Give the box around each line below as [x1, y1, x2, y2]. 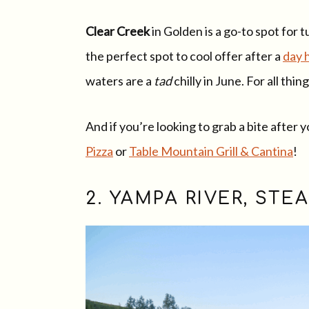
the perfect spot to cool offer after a [86, 48, 283, 63]
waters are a [86, 72, 154, 88]
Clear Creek [86, 23, 150, 39]
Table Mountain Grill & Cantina [129, 143, 293, 159]
